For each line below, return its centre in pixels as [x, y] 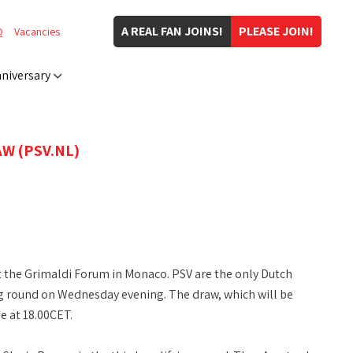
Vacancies [37, 32]
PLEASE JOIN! [276, 31]
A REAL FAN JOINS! [172, 31]
